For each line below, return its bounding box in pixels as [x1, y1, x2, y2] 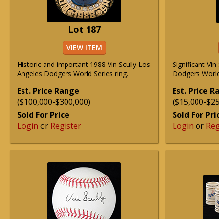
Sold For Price [17, 109, 69, 120]
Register [50, 120, 81, 131]
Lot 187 [67, 23, 101, 35]
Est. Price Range [17, 86, 79, 96]
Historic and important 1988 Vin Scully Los [17, 60, 150, 69]
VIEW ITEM [66, 43, 102, 52]
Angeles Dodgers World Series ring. [17, 69, 128, 78]
